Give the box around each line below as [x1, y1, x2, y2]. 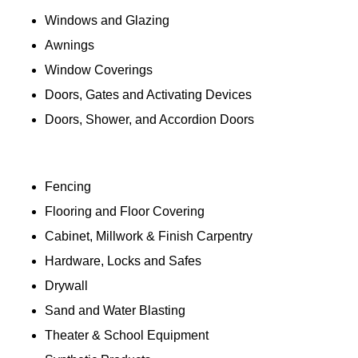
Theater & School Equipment [45, 328, 209, 342]
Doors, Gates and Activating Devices [45, 87, 252, 101]
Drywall [45, 278, 88, 292]
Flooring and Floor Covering [45, 204, 205, 218]
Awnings [45, 38, 94, 52]
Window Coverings [45, 62, 153, 77]
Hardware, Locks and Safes [45, 253, 201, 268]
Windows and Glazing [45, 13, 169, 27]
